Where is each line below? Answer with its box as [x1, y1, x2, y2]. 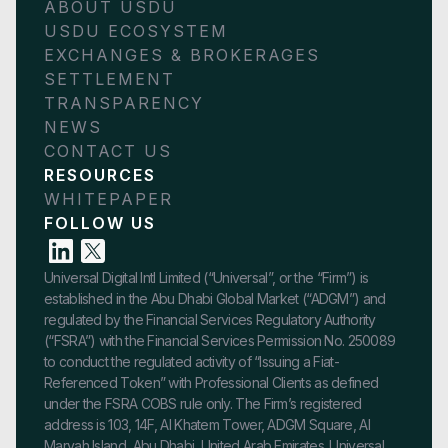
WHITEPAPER [44, 189, 173, 210]
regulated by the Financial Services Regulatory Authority [44, 311, 376, 329]
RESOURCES [44, 165, 156, 186]
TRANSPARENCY [44, 93, 204, 114]
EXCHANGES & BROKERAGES [44, 45, 320, 66]
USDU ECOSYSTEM [44, 21, 228, 42]
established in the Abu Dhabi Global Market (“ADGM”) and [44, 290, 386, 308]
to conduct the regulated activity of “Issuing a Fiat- [44, 353, 339, 371]
